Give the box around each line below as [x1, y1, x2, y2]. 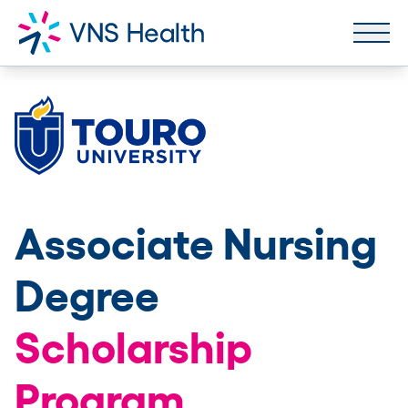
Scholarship [15, 322, 252, 372]
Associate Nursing [15, 219, 377, 269]
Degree [15, 270, 159, 321]
